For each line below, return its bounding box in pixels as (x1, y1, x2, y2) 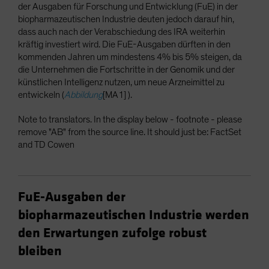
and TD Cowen (18, 140, 76, 150)
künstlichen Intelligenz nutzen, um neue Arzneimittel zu (18, 77, 225, 88)
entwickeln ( (18, 90, 64, 100)
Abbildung (64, 90, 103, 100)
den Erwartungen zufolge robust (18, 225, 207, 242)
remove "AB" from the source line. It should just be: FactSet (18, 127, 241, 138)
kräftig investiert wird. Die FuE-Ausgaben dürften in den (18, 40, 231, 50)
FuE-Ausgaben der (18, 189, 125, 206)
